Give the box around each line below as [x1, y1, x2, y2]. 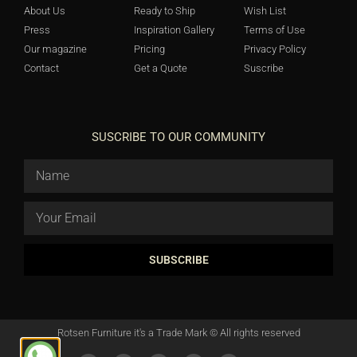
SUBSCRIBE [148, 253, 209, 267]
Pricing [133, 43, 165, 56]
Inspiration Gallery [133, 24, 214, 37]
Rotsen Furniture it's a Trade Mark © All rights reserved [57, 327, 300, 339]
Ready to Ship [133, 5, 195, 18]
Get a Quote [133, 62, 187, 75]
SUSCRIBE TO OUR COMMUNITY [92, 130, 265, 145]
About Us [24, 5, 65, 18]
